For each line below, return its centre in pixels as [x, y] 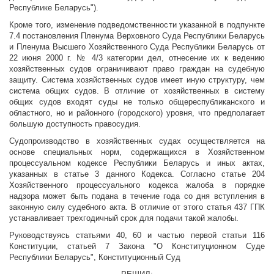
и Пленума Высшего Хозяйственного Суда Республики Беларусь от [137, 47]
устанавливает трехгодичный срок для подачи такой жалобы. [124, 218]
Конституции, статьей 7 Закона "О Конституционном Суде [137, 246]
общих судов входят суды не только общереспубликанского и [137, 102]
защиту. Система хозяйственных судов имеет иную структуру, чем [137, 80]
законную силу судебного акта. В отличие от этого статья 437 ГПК [137, 207]
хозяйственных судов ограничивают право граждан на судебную [137, 69]
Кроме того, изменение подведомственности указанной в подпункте [137, 25]
